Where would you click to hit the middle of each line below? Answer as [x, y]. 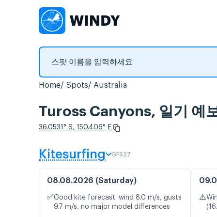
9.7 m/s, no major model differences [112, 207]
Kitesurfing [72, 155]
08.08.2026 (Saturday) [92, 181]
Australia [110, 85]
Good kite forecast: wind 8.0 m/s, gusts [118, 198]
